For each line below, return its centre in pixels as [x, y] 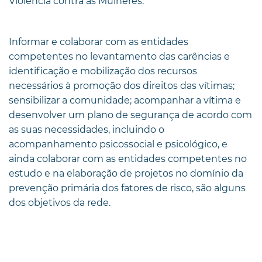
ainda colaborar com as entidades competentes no [128, 158]
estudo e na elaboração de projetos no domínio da [126, 173]
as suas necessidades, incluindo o [87, 129]
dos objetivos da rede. [60, 202]
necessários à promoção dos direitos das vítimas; [122, 85]
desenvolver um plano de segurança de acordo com [130, 115]
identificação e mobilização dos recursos [103, 71]
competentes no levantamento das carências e [119, 56]
